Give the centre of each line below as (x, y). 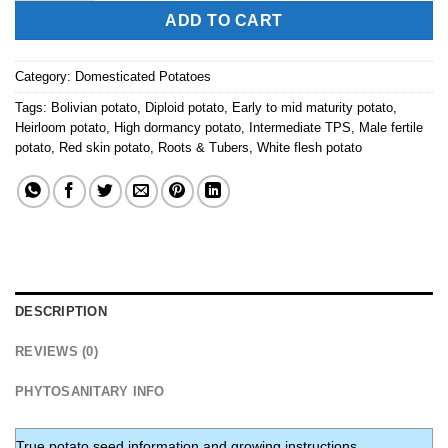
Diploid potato (184, 107)
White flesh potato (309, 147)
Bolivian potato (94, 107)
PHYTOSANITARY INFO (90, 391)
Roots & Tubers (203, 147)
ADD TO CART (224, 20)
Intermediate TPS (300, 127)
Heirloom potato (60, 127)
